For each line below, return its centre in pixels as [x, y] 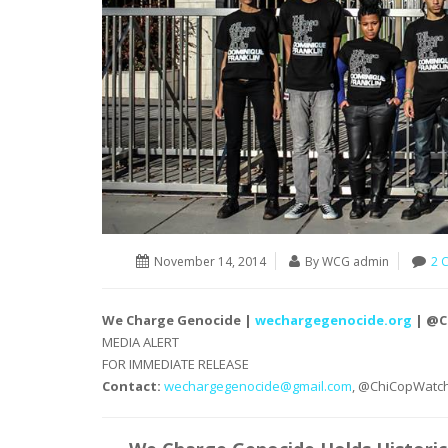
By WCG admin [346, 262]
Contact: [131, 386]
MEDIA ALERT [140, 342]
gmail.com [322, 386]
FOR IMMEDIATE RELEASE [175, 364]
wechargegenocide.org [333, 320]
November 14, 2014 [209, 262]
